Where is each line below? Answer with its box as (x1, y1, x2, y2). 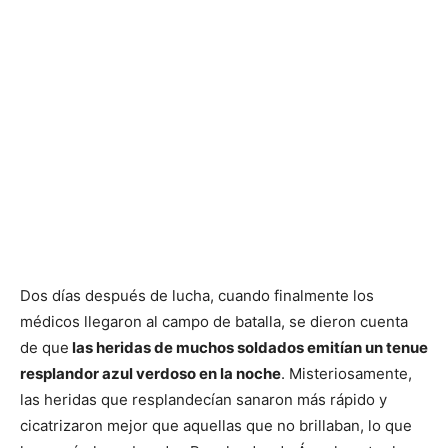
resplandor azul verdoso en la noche (20, 364, 281, 384)
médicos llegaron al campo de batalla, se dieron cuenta (20, 312, 408, 332)
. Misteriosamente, (281, 364, 412, 384)
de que (20, 338, 69, 358)
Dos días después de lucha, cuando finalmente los (20, 286, 374, 306)
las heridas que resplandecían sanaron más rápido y (20, 390, 387, 410)
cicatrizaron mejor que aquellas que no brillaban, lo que (20, 416, 412, 436)
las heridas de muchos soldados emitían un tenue (69, 338, 428, 358)
